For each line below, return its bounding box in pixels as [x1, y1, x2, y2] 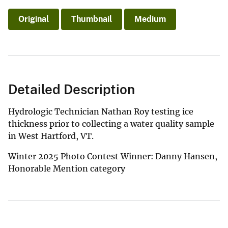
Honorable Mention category [8, 163, 125, 174]
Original [18, 14, 49, 24]
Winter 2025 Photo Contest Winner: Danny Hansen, [8, 151, 217, 161]
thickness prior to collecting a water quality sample [8, 118, 214, 129]
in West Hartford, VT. [8, 130, 94, 141]
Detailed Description [8, 81, 135, 97]
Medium [134, 14, 166, 24]
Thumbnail [71, 14, 112, 24]
